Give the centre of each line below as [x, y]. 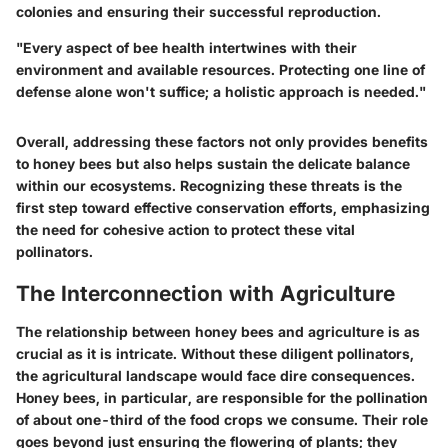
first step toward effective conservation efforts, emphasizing [223, 208]
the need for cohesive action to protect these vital [185, 230]
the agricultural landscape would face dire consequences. [215, 375]
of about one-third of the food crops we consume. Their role [222, 419]
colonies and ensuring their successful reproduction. [198, 12]
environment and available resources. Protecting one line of [220, 70]
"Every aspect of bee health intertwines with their [186, 48]
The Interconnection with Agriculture [205, 294]
